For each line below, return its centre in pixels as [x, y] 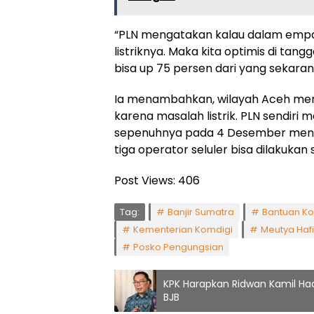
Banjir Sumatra [201, 212]
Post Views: [145, 180]
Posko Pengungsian [178, 247]
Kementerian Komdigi [183, 229]
